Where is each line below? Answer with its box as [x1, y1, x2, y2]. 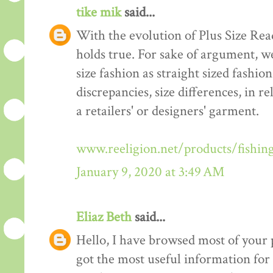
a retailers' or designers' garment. [76, 102, 259, 120]
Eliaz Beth [76, 208, 132, 226]
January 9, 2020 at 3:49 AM [76, 163, 224, 181]
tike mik [76, 3, 121, 21]
